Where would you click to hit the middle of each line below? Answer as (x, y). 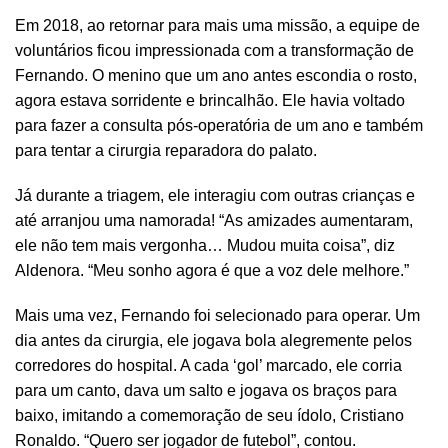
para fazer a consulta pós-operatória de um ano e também (219, 125)
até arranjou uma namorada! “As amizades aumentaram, (214, 220)
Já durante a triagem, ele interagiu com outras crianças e (215, 195)
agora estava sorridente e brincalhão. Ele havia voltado (210, 100)
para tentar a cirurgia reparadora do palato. (166, 150)
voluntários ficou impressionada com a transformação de (214, 50)
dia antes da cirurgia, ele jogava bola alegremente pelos (213, 340)
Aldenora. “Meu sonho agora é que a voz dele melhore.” (212, 270)
